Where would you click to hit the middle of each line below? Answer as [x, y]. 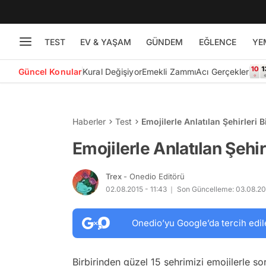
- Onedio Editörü [154, 176]
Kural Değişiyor [112, 71]
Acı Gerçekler [223, 71]
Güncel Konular [50, 71]
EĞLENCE [217, 42]
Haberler [89, 121]
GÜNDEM [164, 42]
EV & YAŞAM [105, 42]
